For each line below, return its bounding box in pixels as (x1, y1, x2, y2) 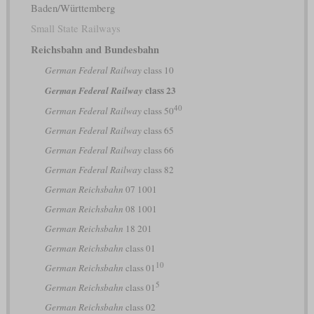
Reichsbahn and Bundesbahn (30, 41, 159, 57)
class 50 (141, 104, 174, 117)
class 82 (141, 163, 174, 176)
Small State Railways (30, 21, 121, 35)
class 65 (141, 123, 174, 137)
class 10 (141, 63, 174, 76)
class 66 (141, 143, 174, 156)
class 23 (142, 83, 176, 97)
